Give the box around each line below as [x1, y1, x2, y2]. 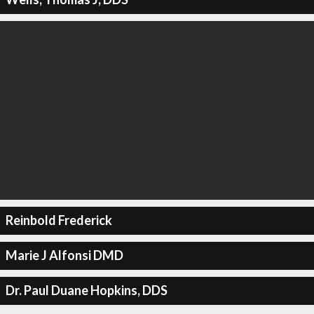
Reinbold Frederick [5, 212, 112, 228]
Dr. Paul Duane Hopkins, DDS [5, 282, 168, 298]
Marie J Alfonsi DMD [5, 247, 123, 263]
